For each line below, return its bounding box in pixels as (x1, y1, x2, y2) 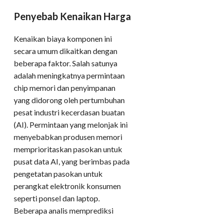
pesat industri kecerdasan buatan (14, 107, 125, 117)
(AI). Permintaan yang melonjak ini (14, 119, 128, 129)
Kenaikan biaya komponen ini (14, 33, 112, 43)
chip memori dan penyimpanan (14, 82, 115, 92)
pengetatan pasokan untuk (14, 168, 103, 178)
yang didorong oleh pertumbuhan (14, 95, 125, 105)
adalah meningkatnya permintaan (14, 70, 125, 80)
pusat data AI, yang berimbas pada (14, 156, 130, 166)
